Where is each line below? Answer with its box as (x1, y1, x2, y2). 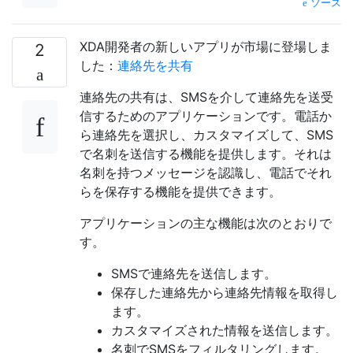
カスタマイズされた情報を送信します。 (111, 322, 338, 339)
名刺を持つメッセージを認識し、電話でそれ (80, 165, 332, 181)
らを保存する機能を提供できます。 (80, 184, 281, 200)
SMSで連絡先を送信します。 (111, 266, 277, 282)
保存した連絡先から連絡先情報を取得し (111, 284, 338, 301)
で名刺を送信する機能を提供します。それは (80, 146, 332, 162)
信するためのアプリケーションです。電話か (80, 108, 332, 124)
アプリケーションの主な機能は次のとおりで (80, 215, 332, 232)
